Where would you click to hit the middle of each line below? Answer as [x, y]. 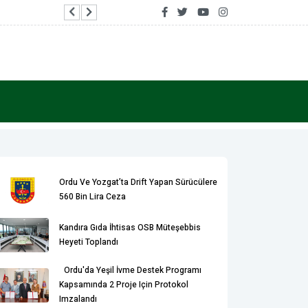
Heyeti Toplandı [89, 242]
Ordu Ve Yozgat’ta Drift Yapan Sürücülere [138, 182]
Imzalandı [78, 299]
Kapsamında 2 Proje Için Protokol [124, 285]
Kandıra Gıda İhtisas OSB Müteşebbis [130, 228]
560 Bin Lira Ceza [92, 197]
